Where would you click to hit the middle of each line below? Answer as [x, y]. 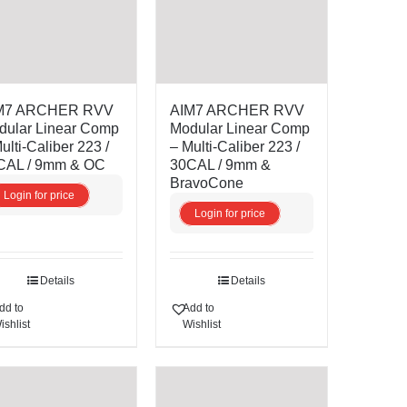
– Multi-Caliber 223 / [234, 147]
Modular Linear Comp [239, 129]
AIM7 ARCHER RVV [237, 111]
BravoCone [206, 184]
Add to [198, 308]
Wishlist [201, 325]
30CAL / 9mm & [220, 165]
